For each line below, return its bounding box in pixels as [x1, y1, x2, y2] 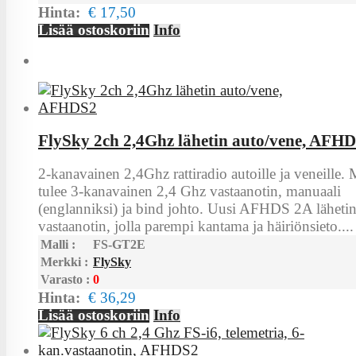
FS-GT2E [93, 237, 145, 251]
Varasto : [41, 272, 90, 286]
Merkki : [41, 254, 88, 269]
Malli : [41, 237, 75, 251]
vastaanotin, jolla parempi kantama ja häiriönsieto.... [38, 217, 354, 234]
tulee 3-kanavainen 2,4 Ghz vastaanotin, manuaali [38, 182, 341, 199]
